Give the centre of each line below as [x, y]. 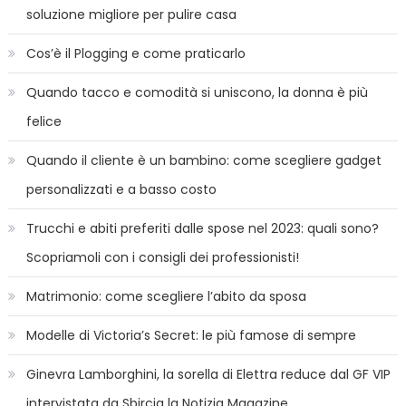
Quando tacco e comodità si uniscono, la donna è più [197, 93]
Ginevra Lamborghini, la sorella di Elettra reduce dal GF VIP [208, 375]
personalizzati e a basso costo [121, 190]
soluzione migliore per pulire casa [131, 15]
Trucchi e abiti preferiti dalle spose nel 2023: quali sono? [202, 229]
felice [43, 122]
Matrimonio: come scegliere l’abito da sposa [166, 297]
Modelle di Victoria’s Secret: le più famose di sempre [191, 336]
